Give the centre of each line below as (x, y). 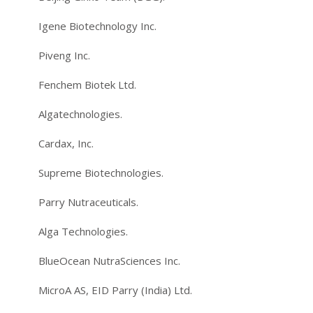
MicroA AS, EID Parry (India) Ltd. (115, 290)
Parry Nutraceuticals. (88, 202)
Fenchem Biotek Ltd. (87, 84)
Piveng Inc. (64, 55)
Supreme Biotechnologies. (101, 172)
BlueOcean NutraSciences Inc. (109, 260)
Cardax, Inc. (66, 143)
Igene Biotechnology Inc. (97, 26)
